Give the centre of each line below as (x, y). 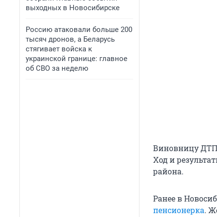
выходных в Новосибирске (73, 8)
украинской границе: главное (77, 59)
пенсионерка (179, 210)
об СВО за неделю (57, 68)
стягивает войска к (59, 49)
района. (168, 171)
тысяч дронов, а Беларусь (70, 39)
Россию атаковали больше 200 (79, 30)
